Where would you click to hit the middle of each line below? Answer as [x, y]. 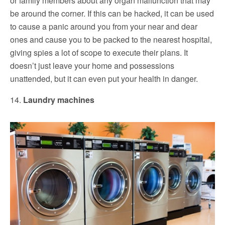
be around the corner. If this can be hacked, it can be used [112, 13]
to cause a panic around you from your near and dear [104, 26]
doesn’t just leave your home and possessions [92, 65]
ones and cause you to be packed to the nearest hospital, [111, 39]
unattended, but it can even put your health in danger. [104, 78]
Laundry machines [59, 99]
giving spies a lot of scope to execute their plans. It [99, 52]
